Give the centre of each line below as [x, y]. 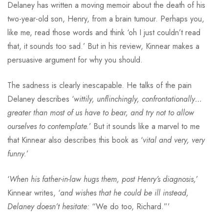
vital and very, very [174, 140]
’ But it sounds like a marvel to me [144, 126]
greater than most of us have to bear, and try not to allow [101, 113]
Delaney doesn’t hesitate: [48, 207]
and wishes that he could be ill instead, [124, 193]
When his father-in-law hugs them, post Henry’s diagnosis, [103, 179]
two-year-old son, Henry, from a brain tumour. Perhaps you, [106, 19]
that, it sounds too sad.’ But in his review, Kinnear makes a [103, 46]
